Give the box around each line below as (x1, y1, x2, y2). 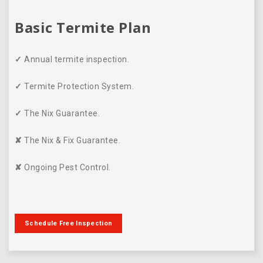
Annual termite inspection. (22, 54, 129, 64)
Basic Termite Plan (15, 17, 151, 37)
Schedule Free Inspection (25, 219, 113, 227)
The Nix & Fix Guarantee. (22, 135, 120, 145)
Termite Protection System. (22, 81, 134, 91)
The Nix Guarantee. (24, 108, 100, 118)
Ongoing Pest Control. (24, 162, 111, 172)
